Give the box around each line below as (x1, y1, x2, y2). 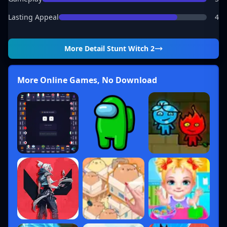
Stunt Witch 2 (107, 44, 155, 53)
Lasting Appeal (8, 12, 59, 22)
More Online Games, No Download (17, 74, 157, 86)
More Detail (64, 44, 107, 53)
